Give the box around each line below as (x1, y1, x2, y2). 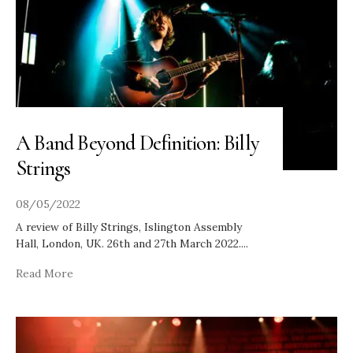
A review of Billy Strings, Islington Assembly (16, 219, 242, 234)
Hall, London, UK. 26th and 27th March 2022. (16, 236, 241, 251)
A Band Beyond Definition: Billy (16, 129, 260, 156)
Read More (16, 266, 73, 281)
